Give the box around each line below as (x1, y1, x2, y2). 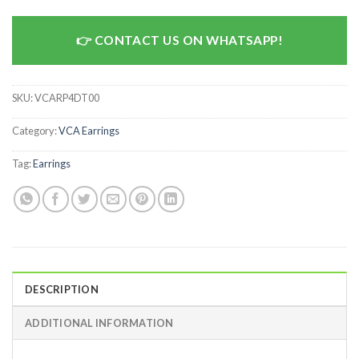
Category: (12, 124, 58, 138)
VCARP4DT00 (34, 91, 99, 105)
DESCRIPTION (25, 282, 99, 296)
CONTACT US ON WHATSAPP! (94, 32, 284, 47)
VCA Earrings (58, 124, 119, 138)
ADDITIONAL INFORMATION (25, 316, 174, 329)
